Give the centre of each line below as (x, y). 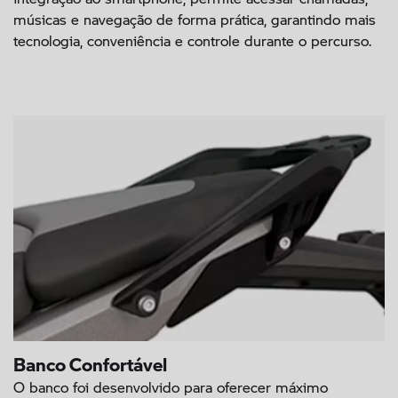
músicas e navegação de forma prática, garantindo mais (195, 20)
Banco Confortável (90, 359)
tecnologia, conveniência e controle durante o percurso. (192, 41)
